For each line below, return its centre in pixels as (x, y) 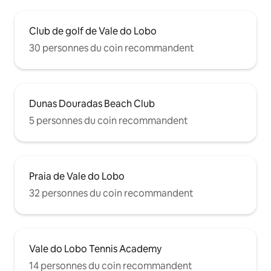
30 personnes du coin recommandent (112, 48)
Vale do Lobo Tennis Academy (95, 249)
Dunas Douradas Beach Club (92, 103)
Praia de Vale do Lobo (77, 176)
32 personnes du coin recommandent (111, 193)
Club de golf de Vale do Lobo (93, 31)
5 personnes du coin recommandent (109, 120)
